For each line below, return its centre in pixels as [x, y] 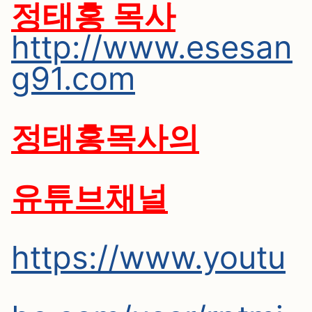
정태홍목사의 [105, 137]
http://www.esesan [152, 47]
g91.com [73, 78]
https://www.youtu [148, 257]
